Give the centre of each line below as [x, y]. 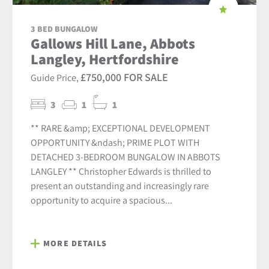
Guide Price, [56, 78]
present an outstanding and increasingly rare [120, 186]
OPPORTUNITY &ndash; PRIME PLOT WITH [115, 143]
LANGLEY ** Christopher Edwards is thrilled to [121, 171]
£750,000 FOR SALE [125, 77]
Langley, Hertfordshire [105, 59]
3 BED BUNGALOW [65, 29]
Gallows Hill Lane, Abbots [113, 44]
